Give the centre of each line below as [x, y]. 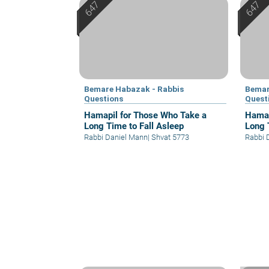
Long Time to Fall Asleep [134, 126]
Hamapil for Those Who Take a [145, 116]
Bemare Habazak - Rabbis [134, 89]
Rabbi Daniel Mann [116, 138]
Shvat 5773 [169, 138]
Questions [104, 99]
